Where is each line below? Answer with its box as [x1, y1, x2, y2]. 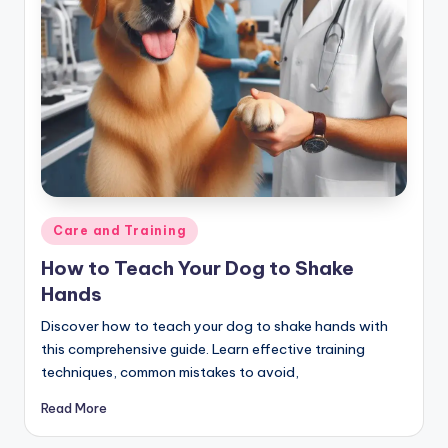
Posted [40, 218, 86, 235]
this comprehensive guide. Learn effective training [41, 339, 365, 358]
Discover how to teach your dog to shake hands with [41, 316, 388, 335]
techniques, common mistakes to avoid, [41, 362, 299, 381]
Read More [41, 399, 107, 416]
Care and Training [53, 222, 187, 238]
